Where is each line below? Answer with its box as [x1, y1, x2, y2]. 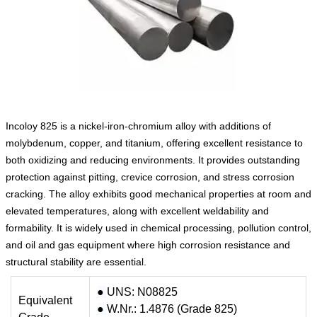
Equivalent [18, 294, 72, 306]
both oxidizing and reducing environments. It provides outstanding [6, 154, 300, 166]
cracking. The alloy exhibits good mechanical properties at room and [6, 188, 311, 200]
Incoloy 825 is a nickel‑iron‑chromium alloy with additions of [6, 120, 271, 132]
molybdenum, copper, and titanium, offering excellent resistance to [6, 137, 303, 149]
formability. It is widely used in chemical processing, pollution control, [6, 222, 311, 234]
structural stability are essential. [6, 256, 146, 267]
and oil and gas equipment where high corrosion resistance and [6, 239, 290, 250]
